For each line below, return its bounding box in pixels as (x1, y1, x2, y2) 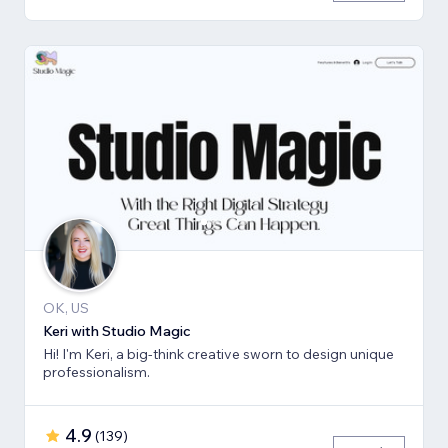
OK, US (43, 298, 89, 317)
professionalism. (43, 362, 150, 381)
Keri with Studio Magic (43, 321, 191, 340)
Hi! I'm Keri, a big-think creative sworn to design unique (43, 344, 394, 363)
